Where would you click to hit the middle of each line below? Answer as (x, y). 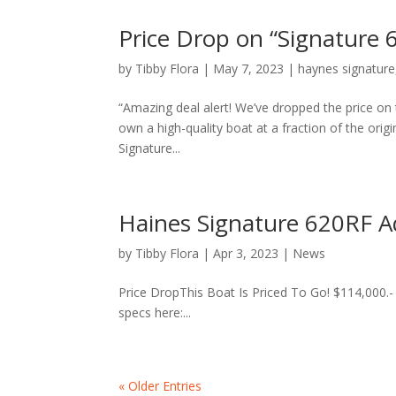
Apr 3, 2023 (246, 254)
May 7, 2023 (249, 69)
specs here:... (155, 313)
